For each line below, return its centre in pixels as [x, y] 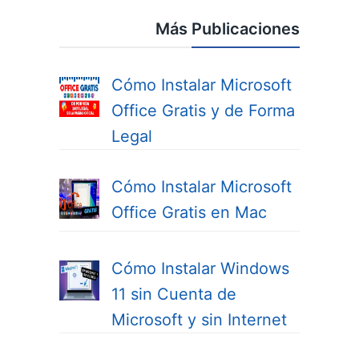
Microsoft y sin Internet [199, 320]
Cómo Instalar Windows [200, 269]
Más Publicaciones [228, 29]
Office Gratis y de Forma [203, 111]
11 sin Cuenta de [174, 294]
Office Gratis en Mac [189, 213]
